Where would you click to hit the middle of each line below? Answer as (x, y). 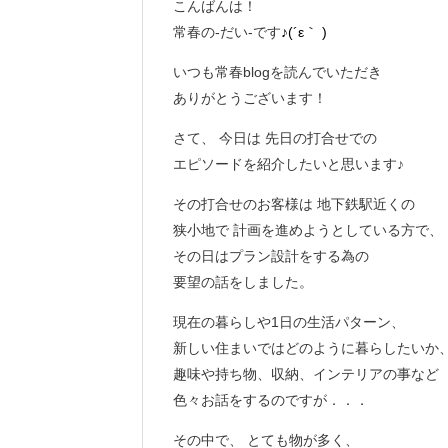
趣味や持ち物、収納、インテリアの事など (306, 374)
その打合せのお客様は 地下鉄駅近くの (294, 204)
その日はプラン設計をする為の (271, 256)
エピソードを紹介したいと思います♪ (288, 164)
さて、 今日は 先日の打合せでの (275, 138)
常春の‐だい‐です (227, 32)
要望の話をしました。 (243, 282)
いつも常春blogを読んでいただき (277, 72)
